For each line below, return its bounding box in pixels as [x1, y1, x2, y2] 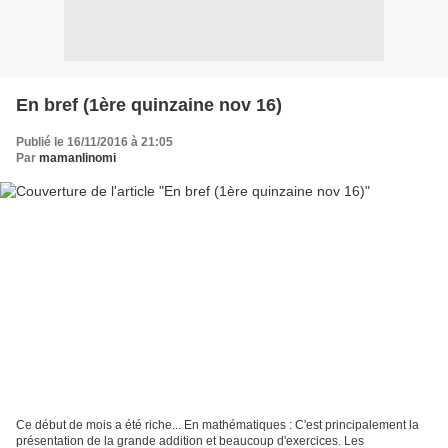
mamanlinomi [39, 150, 116, 165]
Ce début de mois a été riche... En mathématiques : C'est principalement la [16, 418, 419, 433]
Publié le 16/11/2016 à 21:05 [16, 134, 173, 149]
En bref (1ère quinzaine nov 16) [16, 94, 282, 115]
